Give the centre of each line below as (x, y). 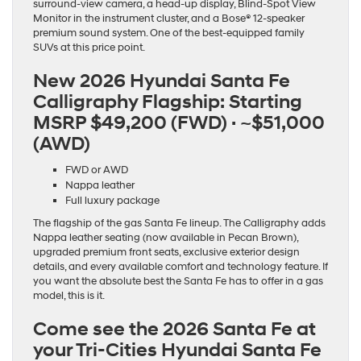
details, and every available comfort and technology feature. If (180, 267)
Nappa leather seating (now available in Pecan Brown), (166, 238)
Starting (266, 103)
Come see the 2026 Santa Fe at (174, 330)
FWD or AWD (97, 170)
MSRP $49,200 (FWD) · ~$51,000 (179, 124)
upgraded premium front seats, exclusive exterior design (166, 253)
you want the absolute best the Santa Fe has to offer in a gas (178, 282)
